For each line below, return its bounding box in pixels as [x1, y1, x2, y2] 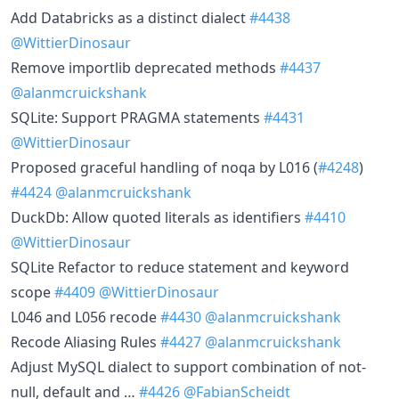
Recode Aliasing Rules [11, 331, 160, 352]
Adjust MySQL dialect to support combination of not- [11, 356, 366, 377]
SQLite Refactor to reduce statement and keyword [11, 256, 349, 277]
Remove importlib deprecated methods [11, 57, 280, 77]
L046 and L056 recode [11, 306, 160, 327]
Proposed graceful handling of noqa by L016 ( [11, 157, 318, 177]
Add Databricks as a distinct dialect [11, 7, 249, 28]
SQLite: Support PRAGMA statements [11, 107, 264, 127]
